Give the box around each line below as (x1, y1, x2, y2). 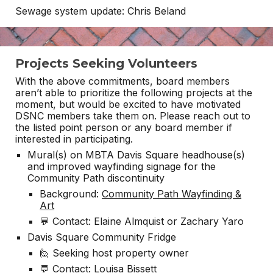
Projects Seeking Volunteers (15, 56, 198, 71)
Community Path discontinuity (27, 172, 165, 184)
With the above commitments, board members (15, 75, 230, 87)
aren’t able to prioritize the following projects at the (15, 87, 253, 99)
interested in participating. (15, 133, 133, 145)
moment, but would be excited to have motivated (15, 98, 241, 110)
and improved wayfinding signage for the (27, 160, 216, 172)
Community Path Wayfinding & (102, 188, 242, 200)
